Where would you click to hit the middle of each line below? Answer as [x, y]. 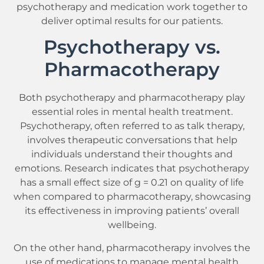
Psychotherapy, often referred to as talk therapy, [132, 126]
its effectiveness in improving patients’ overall [132, 211]
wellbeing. [132, 225]
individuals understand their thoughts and [132, 154]
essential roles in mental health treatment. [132, 112]
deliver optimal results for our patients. [132, 20]
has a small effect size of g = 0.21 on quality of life [132, 182]
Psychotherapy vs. [132, 47]
